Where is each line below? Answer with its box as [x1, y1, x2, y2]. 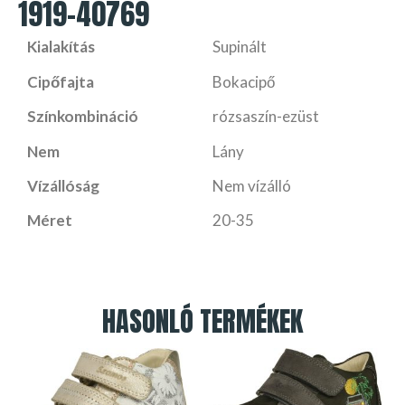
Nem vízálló [212, 175, 291, 195]
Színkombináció [27, 107, 138, 127]
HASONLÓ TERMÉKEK [102, 301, 303, 343]
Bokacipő [212, 71, 275, 91]
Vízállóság [27, 175, 99, 195]
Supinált [212, 37, 267, 57]
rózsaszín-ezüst [212, 107, 319, 127]
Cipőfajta [27, 71, 94, 91]
